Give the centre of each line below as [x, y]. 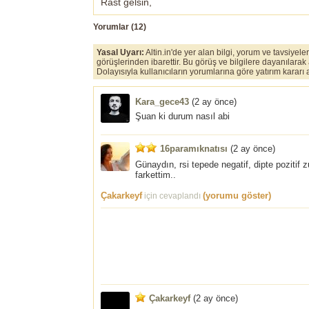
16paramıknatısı [194, 149]
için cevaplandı [172, 196]
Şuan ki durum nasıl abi [182, 117]
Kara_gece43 [162, 102]
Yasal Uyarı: [120, 53]
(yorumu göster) [237, 196]
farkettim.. [156, 175]
